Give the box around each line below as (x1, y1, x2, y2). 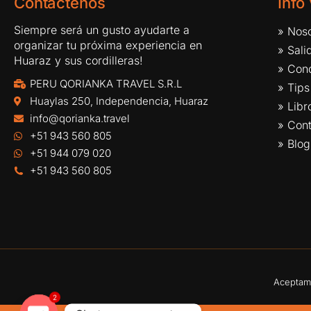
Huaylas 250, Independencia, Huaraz (29, 94, 208, 108)
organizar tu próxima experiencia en (14, 38, 202, 52)
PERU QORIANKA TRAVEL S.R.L (29, 77, 182, 90)
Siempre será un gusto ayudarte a (14, 23, 190, 37)
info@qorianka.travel (29, 112, 130, 125)
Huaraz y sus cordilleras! (14, 53, 143, 67)
